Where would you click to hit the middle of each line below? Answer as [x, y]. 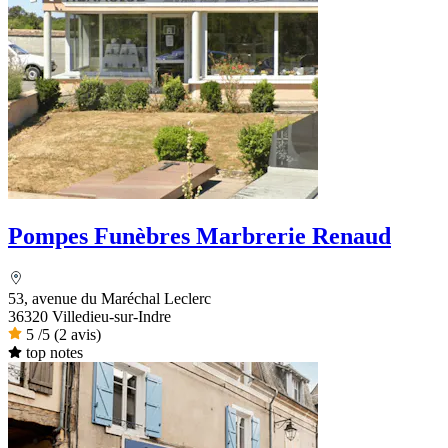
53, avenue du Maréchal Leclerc [109, 298]
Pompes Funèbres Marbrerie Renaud [199, 235]
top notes [54, 352]
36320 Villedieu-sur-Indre [89, 316]
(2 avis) [77, 334]
